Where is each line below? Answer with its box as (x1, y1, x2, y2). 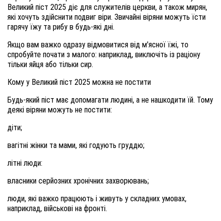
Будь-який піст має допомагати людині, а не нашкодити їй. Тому (7, 95, 213, 105)
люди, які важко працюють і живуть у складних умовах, (7, 193, 186, 203)
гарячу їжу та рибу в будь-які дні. (7, 22, 114, 32)
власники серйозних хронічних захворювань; (7, 176, 149, 185)
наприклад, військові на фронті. (7, 203, 107, 213)
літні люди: (7, 158, 42, 168)
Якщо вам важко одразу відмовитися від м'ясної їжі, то (7, 39, 188, 49)
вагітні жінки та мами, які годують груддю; (7, 140, 145, 150)
